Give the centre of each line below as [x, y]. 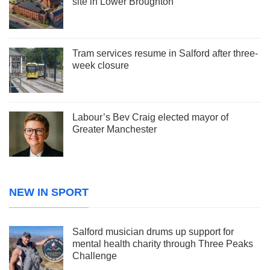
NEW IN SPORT [49, 192]
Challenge [95, 256]
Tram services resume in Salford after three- [165, 53]
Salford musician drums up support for [153, 231]
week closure [101, 65]
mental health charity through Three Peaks [163, 243]
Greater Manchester [115, 129]
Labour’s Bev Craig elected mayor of [150, 117]
